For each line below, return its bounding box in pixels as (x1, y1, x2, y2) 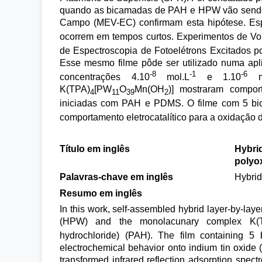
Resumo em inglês (60, 188, 142, 198)
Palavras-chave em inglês (60, 172, 173, 182)
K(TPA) (60, 84, 90, 95)
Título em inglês (60, 143, 130, 154)
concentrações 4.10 (60, 72, 150, 82)
